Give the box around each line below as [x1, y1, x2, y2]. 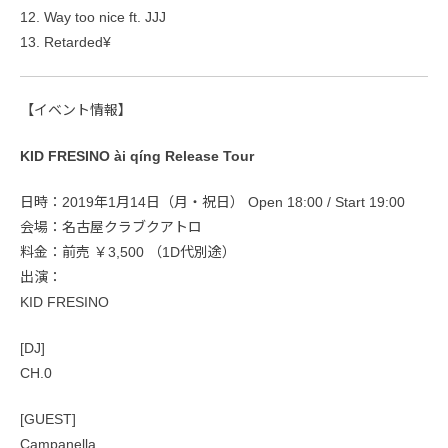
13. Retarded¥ [20, 34, 111, 51]
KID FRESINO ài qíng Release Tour [20, 148, 254, 165]
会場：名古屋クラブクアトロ [20, 219, 202, 236]
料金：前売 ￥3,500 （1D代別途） [20, 244, 236, 261]
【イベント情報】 [20, 102, 132, 119]
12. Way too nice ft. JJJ [20, 9, 166, 26]
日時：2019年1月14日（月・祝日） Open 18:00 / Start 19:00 [20, 194, 405, 211]
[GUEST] [20, 411, 76, 428]
